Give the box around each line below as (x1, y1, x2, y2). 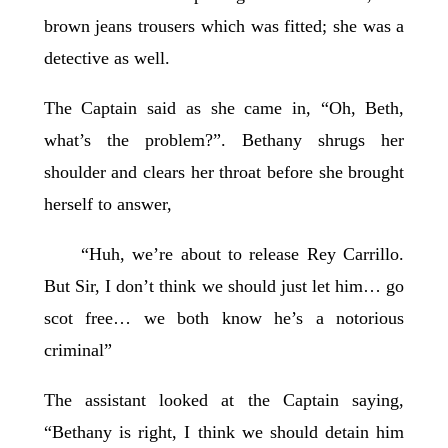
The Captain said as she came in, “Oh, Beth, (43, 98, 405, 119)
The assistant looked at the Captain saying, (43, 390, 405, 411)
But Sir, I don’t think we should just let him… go (43, 276, 405, 297)
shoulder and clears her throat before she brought (43, 162, 405, 183)
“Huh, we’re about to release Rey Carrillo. (43, 244, 405, 265)
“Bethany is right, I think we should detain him (43, 422, 405, 443)
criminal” (43, 340, 117, 361)
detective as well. (43, 48, 175, 69)
